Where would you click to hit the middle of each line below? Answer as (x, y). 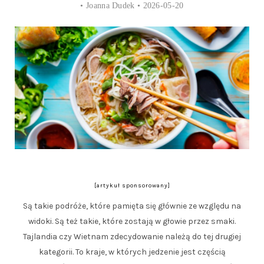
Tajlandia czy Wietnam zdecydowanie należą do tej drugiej (132, 236)
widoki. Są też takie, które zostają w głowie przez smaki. (132, 221)
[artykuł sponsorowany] (132, 185)
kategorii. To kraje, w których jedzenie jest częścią (132, 252)
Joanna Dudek (110, 6)
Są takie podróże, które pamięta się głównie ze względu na (132, 206)
